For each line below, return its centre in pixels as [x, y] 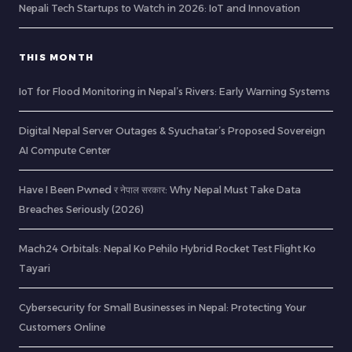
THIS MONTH [56, 57]
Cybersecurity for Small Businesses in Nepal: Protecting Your [163, 308]
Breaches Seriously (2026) [81, 209]
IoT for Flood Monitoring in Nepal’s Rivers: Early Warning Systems [174, 92]
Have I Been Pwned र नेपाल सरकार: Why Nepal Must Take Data [160, 190]
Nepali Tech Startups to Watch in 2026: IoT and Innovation [159, 8]
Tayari [35, 268]
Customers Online [62, 327]
